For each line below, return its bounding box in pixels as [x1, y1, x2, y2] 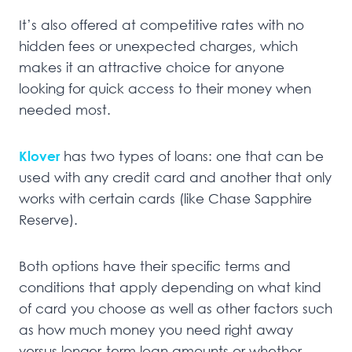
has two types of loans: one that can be [64, 147, 324, 164]
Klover [19, 147, 64, 164]
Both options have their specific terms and [19, 257, 291, 274]
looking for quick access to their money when [19, 79, 311, 97]
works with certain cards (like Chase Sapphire [19, 189, 312, 207]
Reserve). [19, 211, 78, 228]
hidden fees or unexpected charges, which [19, 37, 298, 54]
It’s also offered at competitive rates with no [19, 16, 304, 33]
